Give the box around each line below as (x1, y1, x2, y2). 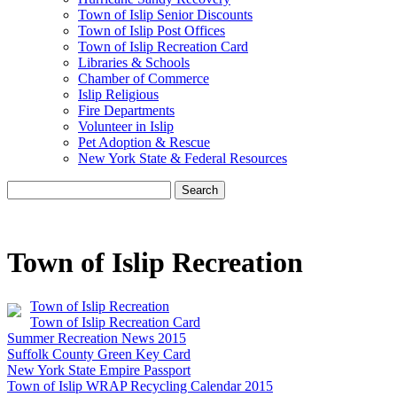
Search (182, 183, 218, 197)
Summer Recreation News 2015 (7, 330, 186, 346)
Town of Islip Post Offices (78, 23, 225, 38)
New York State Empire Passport (7, 362, 191, 378)
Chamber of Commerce (78, 71, 209, 86)
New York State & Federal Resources (78, 151, 287, 166)
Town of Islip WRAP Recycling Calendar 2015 (7, 378, 273, 393)
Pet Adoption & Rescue (78, 135, 210, 150)
